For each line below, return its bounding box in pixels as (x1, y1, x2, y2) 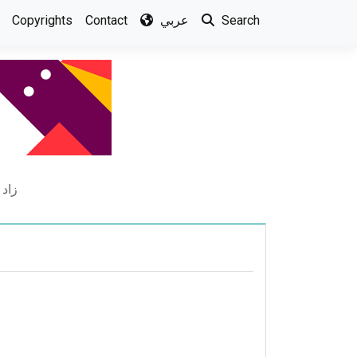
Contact (85, 13, 127, 28)
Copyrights (12, 13, 73, 28)
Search (218, 13, 260, 28)
